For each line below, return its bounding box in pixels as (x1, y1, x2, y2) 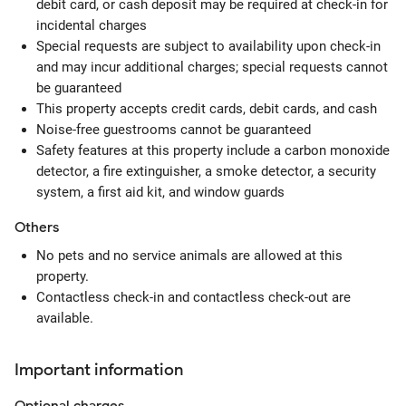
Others (14, 219, 59, 236)
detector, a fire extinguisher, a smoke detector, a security (36, 163, 376, 179)
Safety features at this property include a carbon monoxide (36, 142, 390, 159)
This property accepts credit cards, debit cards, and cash (36, 101, 377, 117)
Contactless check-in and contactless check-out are (36, 289, 351, 305)
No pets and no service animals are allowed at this (36, 247, 343, 264)
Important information (14, 360, 183, 380)
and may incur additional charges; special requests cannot (36, 59, 388, 75)
